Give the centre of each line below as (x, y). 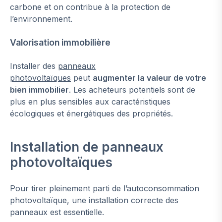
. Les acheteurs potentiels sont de (132, 90)
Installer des (34, 66)
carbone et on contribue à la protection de (90, 7)
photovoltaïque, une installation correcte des (94, 200)
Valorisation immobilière (60, 43)
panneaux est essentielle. (57, 212)
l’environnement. (41, 19)
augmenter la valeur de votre (149, 78)
